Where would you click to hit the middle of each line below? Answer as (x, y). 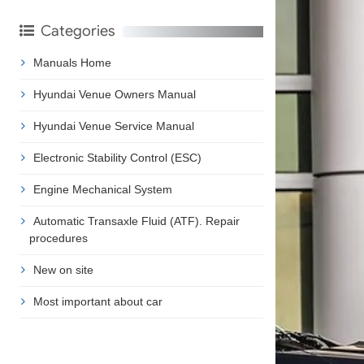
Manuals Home (72, 62)
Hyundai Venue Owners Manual (114, 94)
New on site (63, 269)
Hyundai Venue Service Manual (113, 126)
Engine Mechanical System (102, 189)
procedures (58, 238)
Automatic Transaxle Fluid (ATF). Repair (136, 221)
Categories (77, 30)
